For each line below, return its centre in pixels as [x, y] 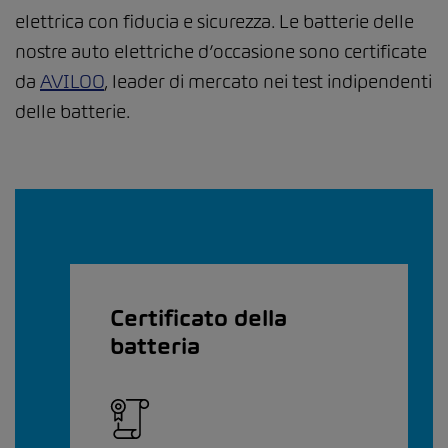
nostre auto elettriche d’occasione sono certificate [221, 51]
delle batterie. [72, 111]
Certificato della [198, 317]
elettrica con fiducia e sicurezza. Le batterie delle [214, 21]
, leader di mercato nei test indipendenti [268, 81]
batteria [155, 345]
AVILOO [72, 81]
